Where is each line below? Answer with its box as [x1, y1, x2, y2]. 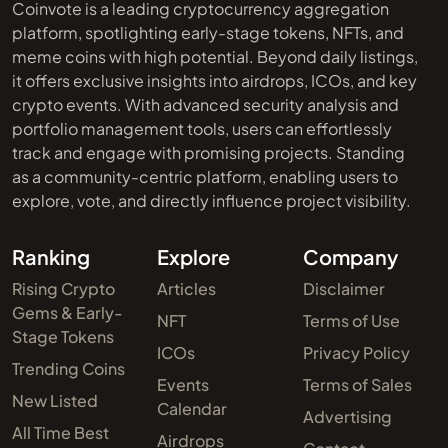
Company [302, 243, 398, 269]
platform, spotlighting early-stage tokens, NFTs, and [12, 21, 404, 43]
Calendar [157, 397, 228, 419]
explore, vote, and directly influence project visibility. [12, 189, 411, 211]
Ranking [12, 243, 90, 269]
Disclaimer [302, 277, 385, 299]
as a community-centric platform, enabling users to [12, 165, 398, 187]
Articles [157, 277, 217, 299]
